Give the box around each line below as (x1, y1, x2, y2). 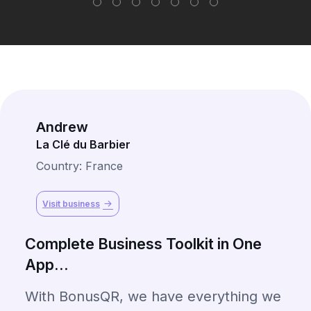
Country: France (36, 159, 123, 174)
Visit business (42, 198, 100, 209)
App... (25, 255, 69, 274)
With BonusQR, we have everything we (25, 287, 281, 305)
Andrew (36, 119, 88, 136)
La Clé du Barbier (36, 137, 131, 152)
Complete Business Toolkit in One (25, 234, 262, 253)
